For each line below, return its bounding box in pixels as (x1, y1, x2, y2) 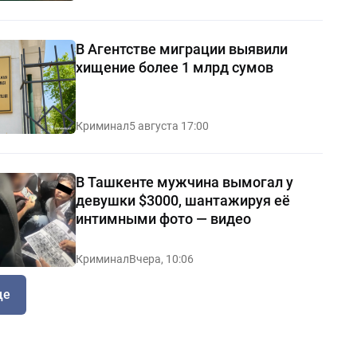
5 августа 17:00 (128, 119, 209, 132)
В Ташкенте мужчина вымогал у (75, 173, 293, 190)
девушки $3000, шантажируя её (75, 191, 290, 209)
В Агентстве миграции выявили (75, 40, 288, 57)
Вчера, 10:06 (128, 252, 194, 265)
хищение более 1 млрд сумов (75, 58, 273, 76)
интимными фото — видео (75, 210, 251, 227)
